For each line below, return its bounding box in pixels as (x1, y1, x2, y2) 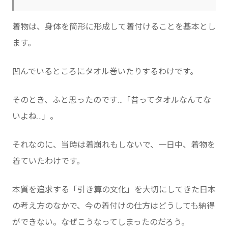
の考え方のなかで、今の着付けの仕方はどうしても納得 (12, 201, 215, 211)
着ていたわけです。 (12, 156, 84, 166)
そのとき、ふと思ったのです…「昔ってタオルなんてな (12, 95, 211, 105)
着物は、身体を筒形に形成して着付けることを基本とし (12, 21, 216, 32)
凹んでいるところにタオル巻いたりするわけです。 (12, 66, 198, 76)
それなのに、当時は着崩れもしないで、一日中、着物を (12, 139, 215, 150)
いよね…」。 (12, 111, 58, 121)
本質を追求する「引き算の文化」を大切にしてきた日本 (12, 184, 216, 194)
